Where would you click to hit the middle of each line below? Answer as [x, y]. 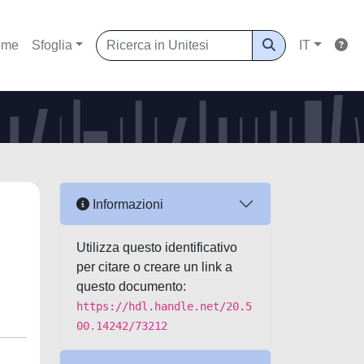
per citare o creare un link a [154, 267]
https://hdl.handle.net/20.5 [164, 306]
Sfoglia [52, 45]
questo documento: [131, 286]
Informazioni [126, 204]
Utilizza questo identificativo [157, 247]
